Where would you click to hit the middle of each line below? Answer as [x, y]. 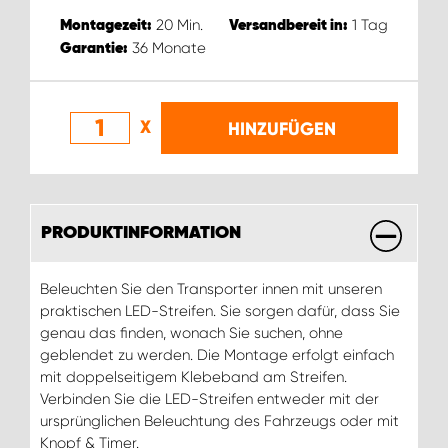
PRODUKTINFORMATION [141, 232]
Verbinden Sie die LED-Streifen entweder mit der [209, 398]
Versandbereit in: [288, 25]
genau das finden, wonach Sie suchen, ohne [191, 332]
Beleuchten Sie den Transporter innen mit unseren [211, 288]
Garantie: [94, 48]
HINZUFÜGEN [282, 129]
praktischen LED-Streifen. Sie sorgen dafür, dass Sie [220, 310]
